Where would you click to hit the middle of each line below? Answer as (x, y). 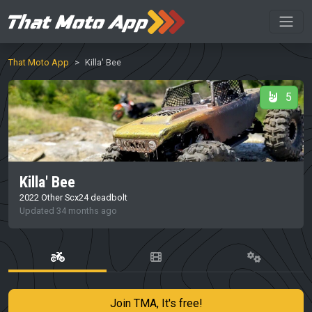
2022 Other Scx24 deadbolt (73, 197)
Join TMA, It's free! (156, 303)
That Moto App (39, 62)
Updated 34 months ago (68, 210)
